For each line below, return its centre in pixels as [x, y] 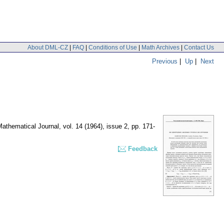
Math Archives [160, 47]
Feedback [143, 149]
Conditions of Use [113, 47]
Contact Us [199, 47]
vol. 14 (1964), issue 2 [95, 126]
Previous [165, 61]
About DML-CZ [48, 47]
